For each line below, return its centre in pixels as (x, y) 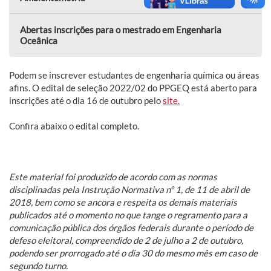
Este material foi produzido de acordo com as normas (113, 176)
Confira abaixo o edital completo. (74, 126)
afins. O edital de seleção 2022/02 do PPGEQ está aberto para (133, 87)
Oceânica (39, 40)
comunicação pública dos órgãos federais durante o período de (131, 227)
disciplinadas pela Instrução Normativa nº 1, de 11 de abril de (129, 189)
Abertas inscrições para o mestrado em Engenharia (121, 29)
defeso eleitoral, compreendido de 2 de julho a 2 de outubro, (126, 240)
